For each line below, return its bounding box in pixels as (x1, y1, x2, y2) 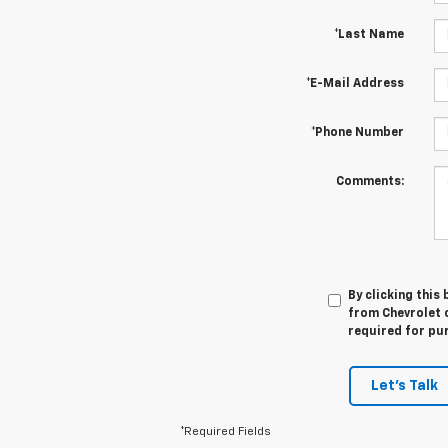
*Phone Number (310, 126, 404, 139)
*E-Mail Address (305, 77, 404, 90)
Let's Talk (371, 378, 438, 393)
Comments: (335, 175, 404, 188)
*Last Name (333, 28, 404, 41)
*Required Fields (180, 425, 271, 438)
